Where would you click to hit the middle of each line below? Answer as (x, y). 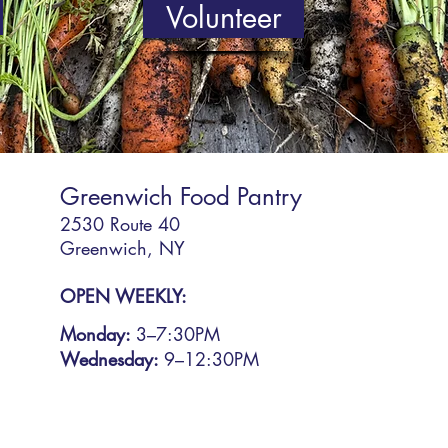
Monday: (97, 334)
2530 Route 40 (119, 224)
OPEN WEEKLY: (123, 296)
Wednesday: (111, 359)
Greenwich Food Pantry (180, 197)
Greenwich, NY (122, 248)
